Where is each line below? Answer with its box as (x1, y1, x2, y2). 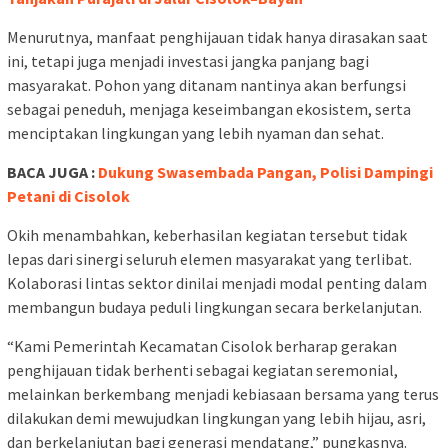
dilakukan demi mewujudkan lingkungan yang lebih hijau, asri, (7, 408, 426, 429)
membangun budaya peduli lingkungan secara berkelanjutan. (7, 297, 422, 318)
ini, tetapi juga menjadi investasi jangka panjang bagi (7, 51, 369, 72)
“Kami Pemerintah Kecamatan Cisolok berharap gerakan (7, 336, 397, 357)
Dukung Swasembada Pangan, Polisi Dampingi (98, 162, 433, 183)
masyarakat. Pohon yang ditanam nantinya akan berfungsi (7, 75, 406, 96)
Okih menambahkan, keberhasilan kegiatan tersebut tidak (7, 225, 407, 246)
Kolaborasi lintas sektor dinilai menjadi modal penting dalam (7, 273, 427, 294)
